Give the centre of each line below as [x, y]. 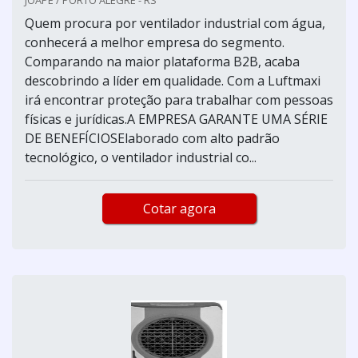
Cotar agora [179, 208]
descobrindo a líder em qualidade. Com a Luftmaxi [173, 80]
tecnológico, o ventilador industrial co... [141, 157]
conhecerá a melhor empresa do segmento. [155, 42]
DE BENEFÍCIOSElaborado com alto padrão [152, 138]
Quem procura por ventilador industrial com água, [175, 23]
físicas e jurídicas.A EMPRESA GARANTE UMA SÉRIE [176, 119]
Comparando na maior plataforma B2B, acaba [162, 61]
